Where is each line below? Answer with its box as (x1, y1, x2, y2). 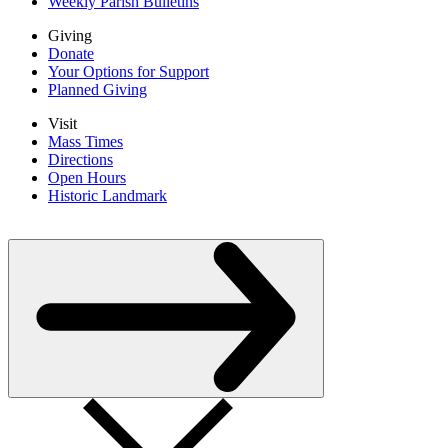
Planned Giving (48, 80, 147, 98)
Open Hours (48, 168, 126, 186)
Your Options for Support (48, 62, 209, 80)
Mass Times (48, 132, 123, 150)
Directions (48, 150, 113, 168)
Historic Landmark (48, 186, 167, 204)
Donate (48, 44, 94, 62)
